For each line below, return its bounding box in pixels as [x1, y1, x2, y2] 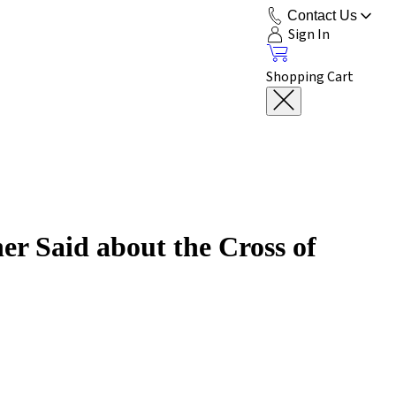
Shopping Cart [266, 67, 354, 87]
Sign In [288, 25, 331, 44]
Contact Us [287, 8, 357, 23]
